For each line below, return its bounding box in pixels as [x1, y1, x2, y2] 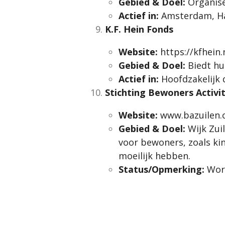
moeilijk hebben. [119, 149, 190, 162]
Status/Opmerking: [119, 163, 204, 175]
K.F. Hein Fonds [105, 23, 173, 35]
